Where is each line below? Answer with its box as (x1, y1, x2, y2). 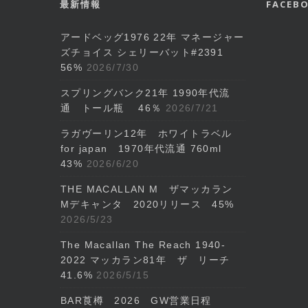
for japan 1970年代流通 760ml (60, 143, 222, 154)
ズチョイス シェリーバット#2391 (60, 47, 224, 58)
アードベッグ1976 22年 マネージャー (60, 32, 245, 43)
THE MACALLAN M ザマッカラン (60, 184, 243, 195)
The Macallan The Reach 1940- (60, 239, 226, 250)
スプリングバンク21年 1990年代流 (60, 87, 230, 98)
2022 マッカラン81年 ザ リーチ (60, 254, 241, 265)
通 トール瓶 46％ (60, 102, 162, 113)
